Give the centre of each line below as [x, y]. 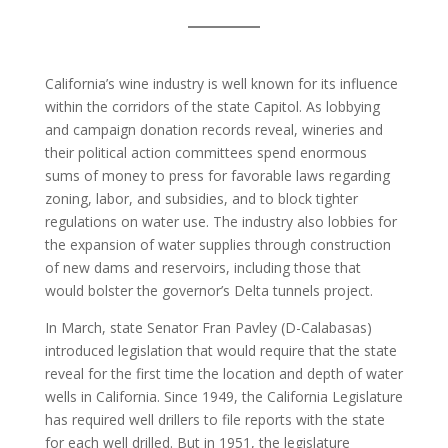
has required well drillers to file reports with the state [214, 419]
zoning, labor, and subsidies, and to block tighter [201, 198]
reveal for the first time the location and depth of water [223, 373]
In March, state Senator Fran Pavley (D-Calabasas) [208, 327]
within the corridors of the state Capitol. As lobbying [212, 106]
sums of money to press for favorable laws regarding [217, 175]
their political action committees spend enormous [205, 152]
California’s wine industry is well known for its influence [221, 83]
